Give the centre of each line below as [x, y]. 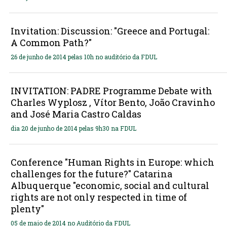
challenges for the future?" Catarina [91, 174]
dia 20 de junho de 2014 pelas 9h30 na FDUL [73, 128]
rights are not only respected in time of [99, 197]
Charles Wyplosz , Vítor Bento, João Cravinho [112, 102]
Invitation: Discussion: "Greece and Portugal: [110, 31]
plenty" [27, 209]
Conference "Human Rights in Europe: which [112, 162]
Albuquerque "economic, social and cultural [110, 185]
